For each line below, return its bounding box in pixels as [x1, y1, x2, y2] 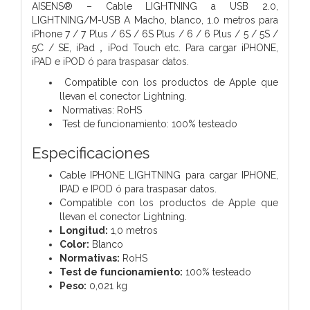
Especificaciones [32, 143, 149, 162]
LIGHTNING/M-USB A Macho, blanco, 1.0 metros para [32, 14, 278, 26]
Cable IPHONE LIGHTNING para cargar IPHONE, [60, 169, 278, 181]
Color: [60, 238, 89, 250]
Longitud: [60, 224, 108, 236]
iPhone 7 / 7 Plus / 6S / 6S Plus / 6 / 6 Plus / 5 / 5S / [32, 28, 278, 39]
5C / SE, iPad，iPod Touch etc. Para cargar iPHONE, [32, 42, 278, 53]
